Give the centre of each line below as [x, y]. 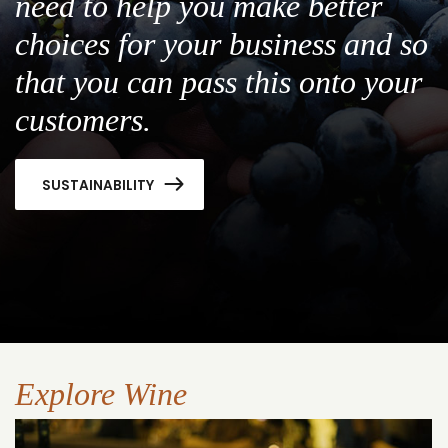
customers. [83, 120]
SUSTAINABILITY [98, 185]
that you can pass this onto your [218, 82]
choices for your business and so [221, 44]
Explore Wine [101, 394]
